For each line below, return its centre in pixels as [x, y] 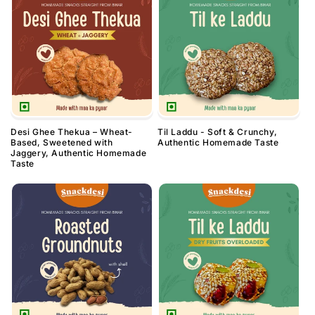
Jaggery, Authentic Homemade [79, 153]
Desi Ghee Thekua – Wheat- [72, 132]
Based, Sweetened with [62, 143]
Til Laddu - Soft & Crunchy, [218, 132]
